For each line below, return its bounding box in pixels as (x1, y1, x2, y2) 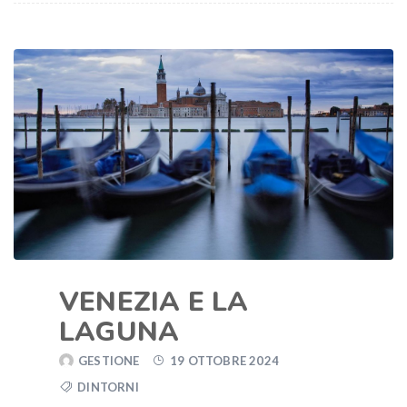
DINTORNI (77, 380, 139, 395)
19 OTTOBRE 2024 (170, 353, 280, 369)
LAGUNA (59, 313, 180, 352)
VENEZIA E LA (59, 283, 249, 322)
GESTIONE (78, 353, 140, 369)
